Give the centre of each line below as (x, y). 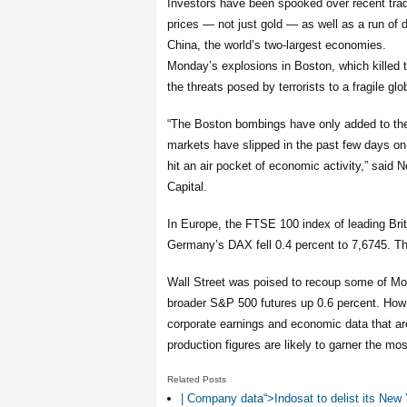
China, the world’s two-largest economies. (277, 45)
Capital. (187, 187)
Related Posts (197, 379)
